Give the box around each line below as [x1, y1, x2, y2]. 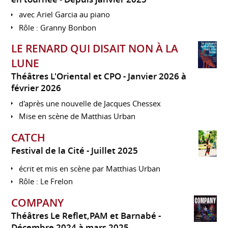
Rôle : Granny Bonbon [19, 22, 97, 33]
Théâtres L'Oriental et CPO [11, 71, 122, 82]
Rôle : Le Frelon [19, 176, 73, 187]
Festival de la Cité [11, 145, 85, 156]
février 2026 [11, 82, 62, 94]
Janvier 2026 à [128, 71, 187, 82]
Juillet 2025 [91, 145, 138, 156]
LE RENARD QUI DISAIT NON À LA [11, 41, 179, 56]
